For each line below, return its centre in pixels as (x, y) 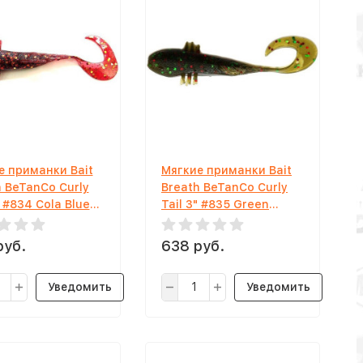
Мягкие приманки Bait (226, 170)
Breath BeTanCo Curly (224, 187)
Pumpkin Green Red (218, 221)
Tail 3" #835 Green (215, 204)
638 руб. (193, 246)
